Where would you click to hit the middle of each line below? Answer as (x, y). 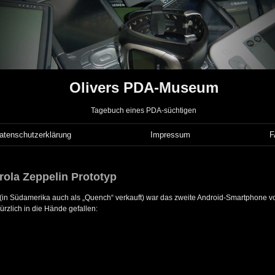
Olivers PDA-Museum (144, 88)
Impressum (171, 135)
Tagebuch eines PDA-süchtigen (144, 111)
